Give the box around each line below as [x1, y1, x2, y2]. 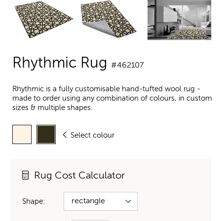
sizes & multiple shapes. [12, 104, 93, 112]
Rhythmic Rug [12, 56, 111, 72]
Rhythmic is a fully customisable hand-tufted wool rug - [12, 85, 200, 93]
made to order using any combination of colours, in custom [12, 95, 212, 103]
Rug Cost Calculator [34, 171, 125, 181]
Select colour [71, 131, 114, 139]
